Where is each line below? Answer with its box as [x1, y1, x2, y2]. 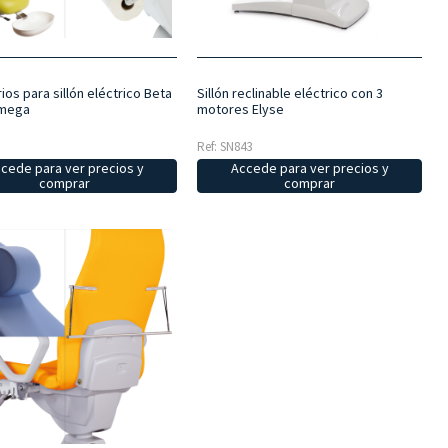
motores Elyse [196, 99, 284, 118]
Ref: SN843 [196, 137, 252, 155]
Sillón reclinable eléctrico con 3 [196, 83, 383, 102]
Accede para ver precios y [230, 158, 389, 177]
